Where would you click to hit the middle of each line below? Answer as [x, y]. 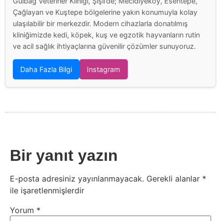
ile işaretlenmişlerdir [47, 191]
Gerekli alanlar [174, 179]
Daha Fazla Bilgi [46, 70]
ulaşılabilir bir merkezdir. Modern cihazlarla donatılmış [100, 24]
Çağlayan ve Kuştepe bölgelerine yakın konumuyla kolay [105, 12]
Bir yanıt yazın [64, 156]
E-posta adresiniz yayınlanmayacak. [77, 179]
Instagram [104, 70]
